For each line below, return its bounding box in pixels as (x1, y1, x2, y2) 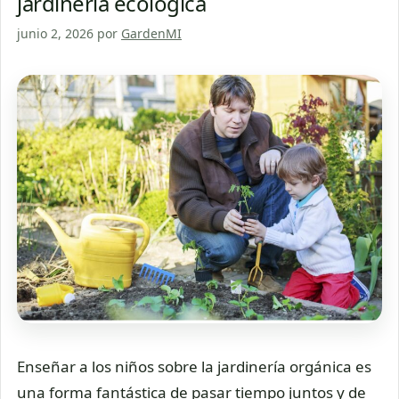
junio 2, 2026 (17, 24, 94, 42)
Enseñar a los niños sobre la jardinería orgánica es (17, 356, 371, 378)
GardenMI (121, 24, 182, 42)
